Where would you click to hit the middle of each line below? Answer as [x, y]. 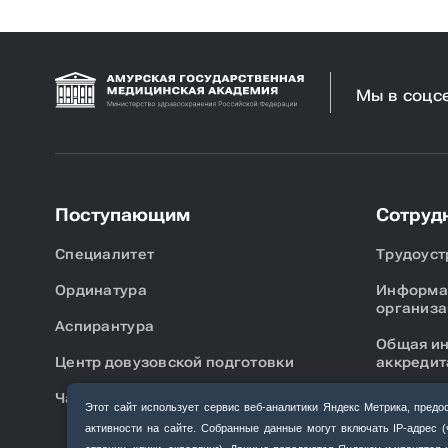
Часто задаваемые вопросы [161, 398]
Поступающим [122, 215]
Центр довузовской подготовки [174, 362]
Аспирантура [105, 326]
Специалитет [105, 254]
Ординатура [101, 290]
